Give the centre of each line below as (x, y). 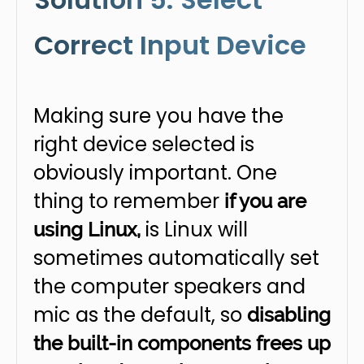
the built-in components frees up (182, 344)
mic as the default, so (140, 315)
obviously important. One (155, 173)
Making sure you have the (158, 116)
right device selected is (144, 145)
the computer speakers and (169, 287)
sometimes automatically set (176, 258)
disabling (289, 315)
